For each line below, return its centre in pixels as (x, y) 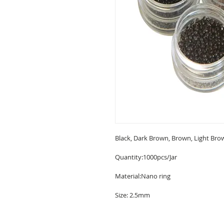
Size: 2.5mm (132, 195)
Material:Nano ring (143, 176)
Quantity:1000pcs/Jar (146, 157)
